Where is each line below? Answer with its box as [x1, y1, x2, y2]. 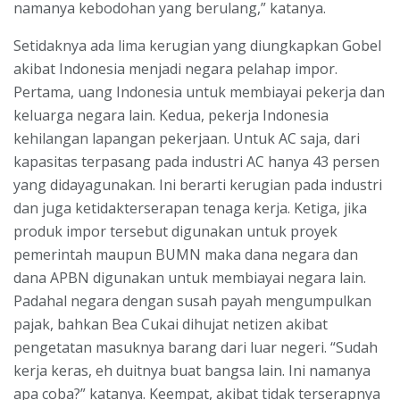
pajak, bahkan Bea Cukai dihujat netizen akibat [13, 313, 328, 334]
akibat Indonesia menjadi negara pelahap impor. [13, 58, 337, 79]
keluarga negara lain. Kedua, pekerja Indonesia [13, 104, 329, 125]
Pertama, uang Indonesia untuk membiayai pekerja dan [13, 81, 385, 102]
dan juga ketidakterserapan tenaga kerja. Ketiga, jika [13, 197, 367, 218]
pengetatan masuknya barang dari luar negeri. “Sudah [13, 337, 378, 357]
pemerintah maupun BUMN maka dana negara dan [13, 244, 358, 264]
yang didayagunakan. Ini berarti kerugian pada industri [13, 174, 382, 195]
